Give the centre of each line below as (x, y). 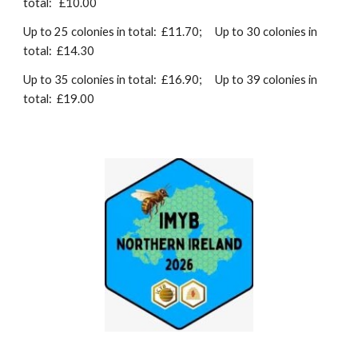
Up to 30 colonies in (267, 32)
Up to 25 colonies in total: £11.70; (113, 32)
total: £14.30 (59, 51)
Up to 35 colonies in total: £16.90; (113, 80)
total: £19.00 (59, 99)
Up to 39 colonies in (267, 80)
